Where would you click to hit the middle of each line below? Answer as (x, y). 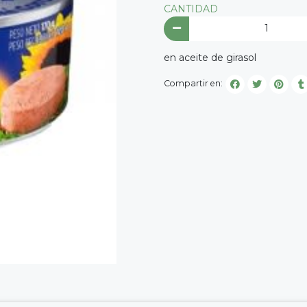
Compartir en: (193, 84)
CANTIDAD (191, 9)
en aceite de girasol (211, 57)
